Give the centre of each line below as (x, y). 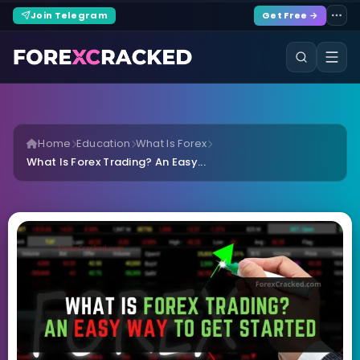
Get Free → (290, 15)
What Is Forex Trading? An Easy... (116, 162)
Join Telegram (69, 15)
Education (103, 143)
